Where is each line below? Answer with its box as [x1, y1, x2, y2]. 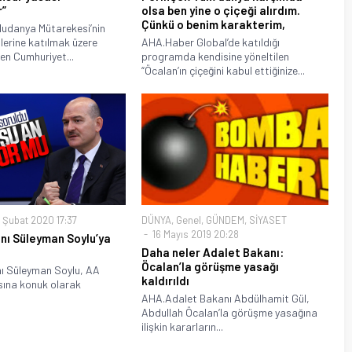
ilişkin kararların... [141, 320, 223, 334]
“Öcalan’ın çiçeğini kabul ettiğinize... [141, 63, 305, 77]
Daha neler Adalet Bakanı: [141, 245, 284, 260]
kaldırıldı [141, 273, 189, 288]
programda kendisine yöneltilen [141, 49, 289, 63]
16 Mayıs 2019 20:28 [149, 228, 239, 241]
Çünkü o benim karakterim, [141, 16, 285, 31]
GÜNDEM [205, 214, 244, 227]
